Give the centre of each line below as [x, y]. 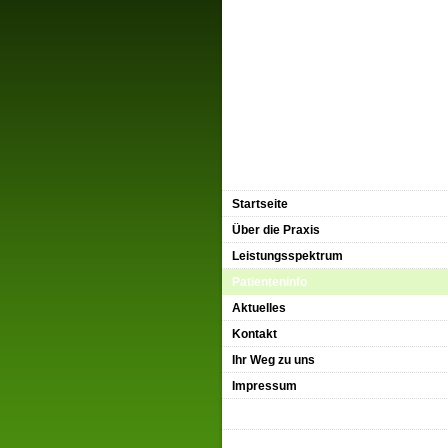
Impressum [264, 386]
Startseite [260, 204]
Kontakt [254, 334]
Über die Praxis [276, 230]
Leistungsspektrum [287, 256]
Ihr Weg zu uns [273, 360]
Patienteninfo [269, 282]
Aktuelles [259, 308]
